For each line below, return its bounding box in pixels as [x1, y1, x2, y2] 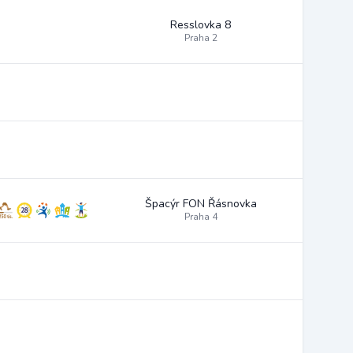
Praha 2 [184, 32, 217, 44]
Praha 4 [184, 210, 217, 223]
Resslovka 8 [170, 17, 231, 32]
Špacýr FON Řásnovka [144, 196, 257, 211]
